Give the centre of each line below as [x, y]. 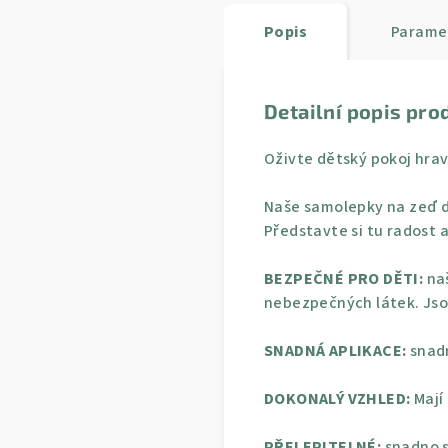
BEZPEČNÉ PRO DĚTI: [344, 278]
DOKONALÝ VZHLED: [337, 398]
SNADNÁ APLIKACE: [335, 350]
